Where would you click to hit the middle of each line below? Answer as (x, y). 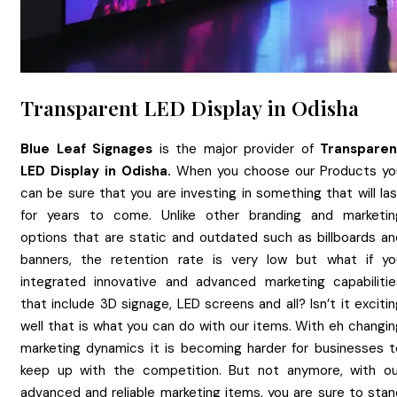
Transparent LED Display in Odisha (190, 107)
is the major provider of (236, 149)
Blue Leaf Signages (86, 149)
